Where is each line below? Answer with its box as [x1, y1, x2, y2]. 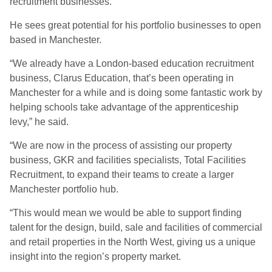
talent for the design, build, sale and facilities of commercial [10, 222, 262, 233]
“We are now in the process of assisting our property [10, 140, 232, 151]
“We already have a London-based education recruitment [10, 58, 254, 69]
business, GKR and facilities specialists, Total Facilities [10, 155, 246, 165]
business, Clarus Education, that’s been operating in [10, 73, 234, 83]
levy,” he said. [10, 117, 69, 127]
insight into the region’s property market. [10, 251, 181, 262]
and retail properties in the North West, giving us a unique [10, 237, 256, 247]
